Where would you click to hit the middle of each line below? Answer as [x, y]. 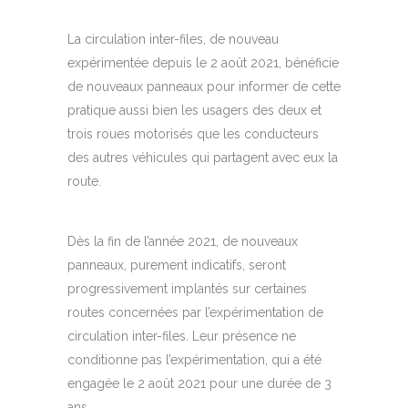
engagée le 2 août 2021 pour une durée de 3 [199, 384]
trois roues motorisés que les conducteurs [193, 134]
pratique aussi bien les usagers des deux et [194, 111]
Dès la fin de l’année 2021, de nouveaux [183, 242]
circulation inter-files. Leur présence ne [182, 337]
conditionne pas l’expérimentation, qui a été [194, 360]
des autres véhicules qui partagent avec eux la [203, 158]
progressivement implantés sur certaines [187, 289]
